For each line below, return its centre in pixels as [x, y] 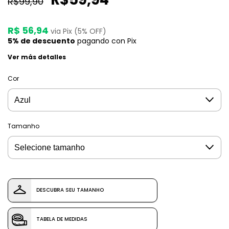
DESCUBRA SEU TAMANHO [70, 190]
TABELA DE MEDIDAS [62, 219]
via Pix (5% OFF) [78, 31]
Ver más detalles [37, 57]
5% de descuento [41, 41]
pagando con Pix [106, 41]
